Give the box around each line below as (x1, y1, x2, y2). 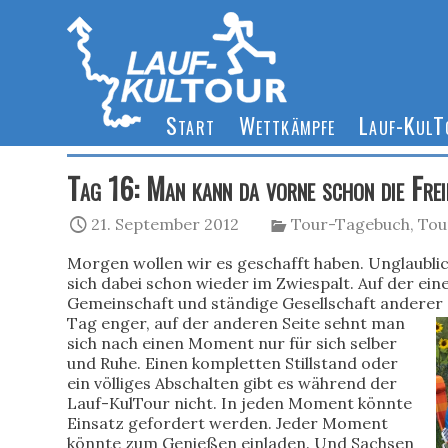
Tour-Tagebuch (291, 213, 411, 234)
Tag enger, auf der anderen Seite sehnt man (67, 312, 406, 333)
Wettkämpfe (238, 107, 336, 141)
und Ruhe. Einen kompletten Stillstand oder (67, 352, 399, 373)
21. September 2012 (91, 213, 240, 234)
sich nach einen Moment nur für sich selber (67, 332, 398, 353)
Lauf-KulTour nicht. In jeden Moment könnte (67, 392, 413, 413)
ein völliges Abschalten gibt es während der (67, 372, 398, 393)
